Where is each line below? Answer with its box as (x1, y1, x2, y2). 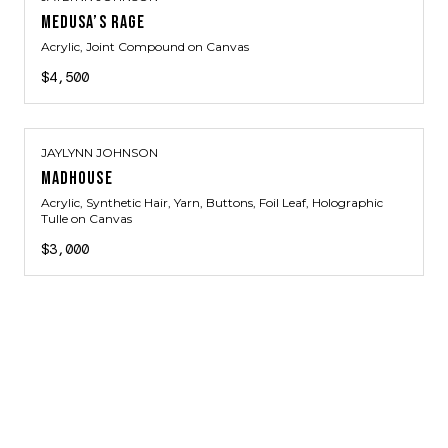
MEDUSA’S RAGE (41, 12, 146, 33)
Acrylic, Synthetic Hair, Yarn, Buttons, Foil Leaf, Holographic (41, 195, 383, 210)
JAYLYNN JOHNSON (41, 145, 158, 160)
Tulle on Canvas (41, 211, 132, 226)
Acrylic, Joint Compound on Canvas (41, 39, 249, 54)
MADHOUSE (41, 168, 113, 189)
